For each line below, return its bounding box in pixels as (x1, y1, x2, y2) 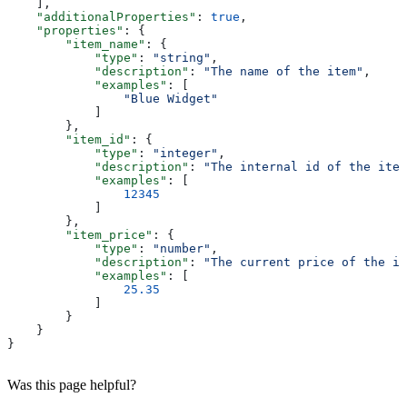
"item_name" (7, 36, 145, 51)
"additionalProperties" (7, 9, 196, 24)
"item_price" (7, 227, 153, 242)
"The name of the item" (203, 64, 363, 78)
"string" (153, 50, 211, 65)
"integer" (153, 145, 218, 160)
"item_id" (7, 132, 131, 146)
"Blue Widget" (7, 91, 218, 105)
